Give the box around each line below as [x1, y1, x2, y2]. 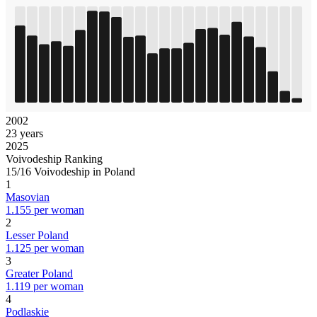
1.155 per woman [6, 203, 84, 216]
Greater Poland [6, 267, 73, 279]
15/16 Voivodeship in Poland [6, 165, 135, 178]
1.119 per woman [6, 279, 83, 292]
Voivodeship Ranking [6, 152, 103, 165]
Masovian [6, 190, 50, 203]
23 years [6, 127, 43, 139]
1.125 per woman [6, 241, 84, 254]
